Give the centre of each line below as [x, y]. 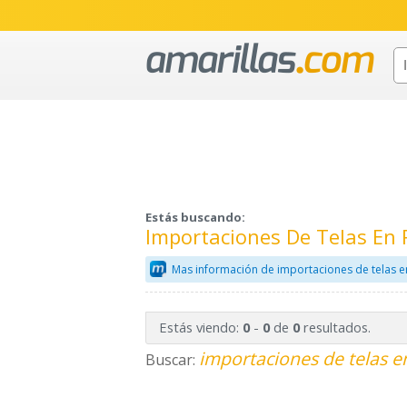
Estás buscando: [195, 218]
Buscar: [172, 360]
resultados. [335, 328]
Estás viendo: [200, 328]
